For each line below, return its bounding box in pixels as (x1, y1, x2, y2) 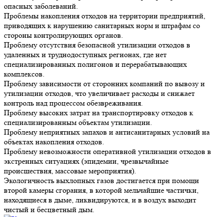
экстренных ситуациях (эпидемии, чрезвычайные (4, 156, 169, 166)
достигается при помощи (114, 175, 199, 185)
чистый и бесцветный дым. (4, 204, 94, 214)
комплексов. (4, 69, 45, 78)
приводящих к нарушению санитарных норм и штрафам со (4, 20, 200, 30)
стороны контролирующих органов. (4, 30, 123, 40)
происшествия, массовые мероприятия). (4, 166, 136, 175)
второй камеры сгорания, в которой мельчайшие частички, (4, 185, 199, 195)
